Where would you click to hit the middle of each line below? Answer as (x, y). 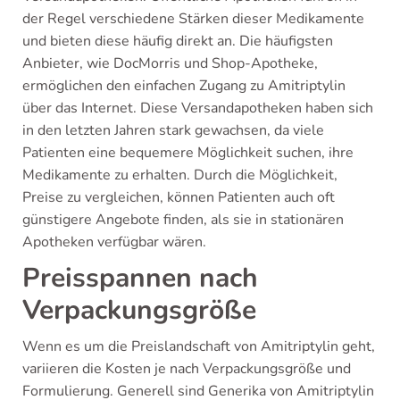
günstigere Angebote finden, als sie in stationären (183, 219)
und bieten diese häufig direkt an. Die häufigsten (178, 41)
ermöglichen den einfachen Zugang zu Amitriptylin (184, 85)
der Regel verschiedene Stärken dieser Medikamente (193, 18)
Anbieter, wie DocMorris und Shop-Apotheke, (170, 63)
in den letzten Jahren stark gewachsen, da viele (173, 130)
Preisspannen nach (140, 278)
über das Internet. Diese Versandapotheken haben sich (198, 108)
